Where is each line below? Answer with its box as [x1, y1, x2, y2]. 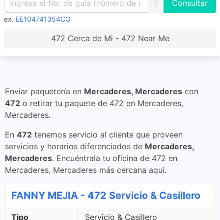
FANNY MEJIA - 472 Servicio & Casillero [11, 190, 200, 201]
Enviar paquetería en [5, 86, 84, 96]
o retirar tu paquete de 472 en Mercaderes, [20, 98, 183, 108]
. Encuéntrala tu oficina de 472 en [52, 153, 177, 163]
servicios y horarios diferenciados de [5, 141, 145, 151]
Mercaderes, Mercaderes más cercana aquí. [5, 165, 166, 175]
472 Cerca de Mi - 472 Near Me [51, 33, 169, 43]
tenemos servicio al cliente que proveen [32, 130, 183, 139]
